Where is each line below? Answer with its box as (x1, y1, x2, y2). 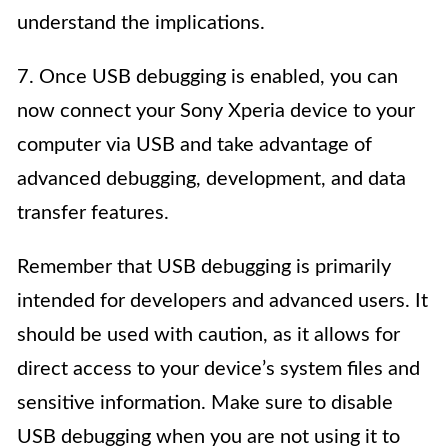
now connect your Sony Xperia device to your (17, 101, 415, 122)
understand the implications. (17, 13, 265, 34)
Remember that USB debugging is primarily (17, 257, 391, 278)
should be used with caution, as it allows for (17, 325, 400, 346)
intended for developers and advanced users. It (17, 291, 428, 312)
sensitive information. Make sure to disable (17, 393, 393, 414)
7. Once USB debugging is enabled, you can (17, 67, 398, 88)
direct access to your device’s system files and (17, 359, 420, 380)
